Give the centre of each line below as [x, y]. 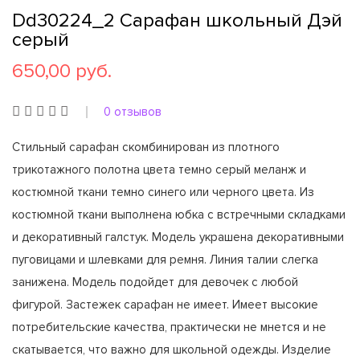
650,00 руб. [62, 71]
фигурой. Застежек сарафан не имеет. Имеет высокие [165, 305]
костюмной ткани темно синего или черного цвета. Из [163, 192]
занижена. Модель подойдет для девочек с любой [155, 282]
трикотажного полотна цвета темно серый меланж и [159, 170]
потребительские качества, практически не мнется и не [169, 327]
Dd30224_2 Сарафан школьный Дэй [177, 20]
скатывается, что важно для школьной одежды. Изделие [172, 350]
